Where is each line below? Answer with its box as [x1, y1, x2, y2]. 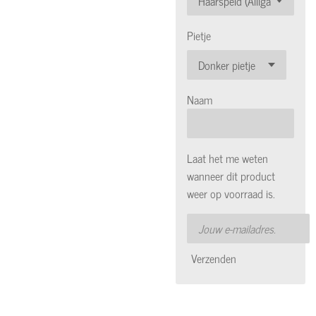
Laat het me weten [187, 149, 268, 167]
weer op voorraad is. [187, 184, 275, 202]
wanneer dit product [187, 166, 275, 185]
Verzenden [191, 248, 236, 267]
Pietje [187, 26, 211, 44]
